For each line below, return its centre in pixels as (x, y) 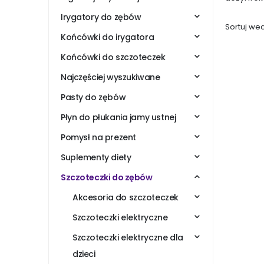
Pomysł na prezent (98, 138)
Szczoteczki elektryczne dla (128, 238)
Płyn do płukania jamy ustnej (118, 118)
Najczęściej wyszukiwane (110, 77)
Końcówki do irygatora (108, 37)
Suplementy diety (96, 158)
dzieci (84, 254)
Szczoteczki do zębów (107, 178)
